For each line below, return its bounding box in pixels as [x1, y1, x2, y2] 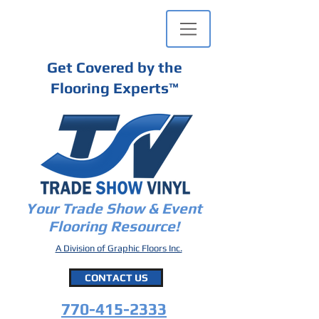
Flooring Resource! [48, 217, 179, 235]
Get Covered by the [46, 58, 182, 76]
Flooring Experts [50, 79, 169, 97]
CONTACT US [84, 272, 148, 283]
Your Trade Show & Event [25, 199, 202, 217]
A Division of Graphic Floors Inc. [55, 243, 182, 253]
